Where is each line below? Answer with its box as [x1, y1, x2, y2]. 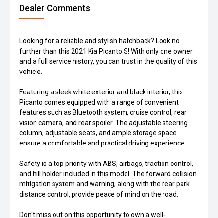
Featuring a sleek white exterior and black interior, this [19, 88, 183, 96]
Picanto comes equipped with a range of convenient [19, 98, 179, 106]
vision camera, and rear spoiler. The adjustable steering [19, 119, 188, 127]
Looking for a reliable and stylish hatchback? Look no [19, 37, 180, 45]
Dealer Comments [19, 3, 90, 13]
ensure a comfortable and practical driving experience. [19, 139, 186, 147]
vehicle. [19, 68, 42, 75]
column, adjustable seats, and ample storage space [19, 129, 177, 137]
